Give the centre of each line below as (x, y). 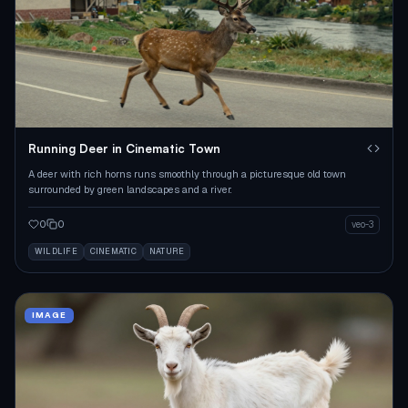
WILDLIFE (56, 251)
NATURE (167, 251)
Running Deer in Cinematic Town (124, 148)
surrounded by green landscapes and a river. (130, 189)
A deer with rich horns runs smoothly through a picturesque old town (187, 173)
